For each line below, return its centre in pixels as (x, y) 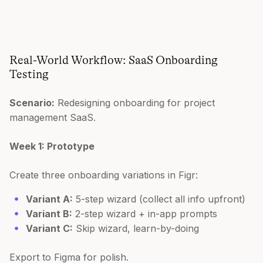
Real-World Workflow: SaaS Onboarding (114, 60)
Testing (29, 74)
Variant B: (49, 213)
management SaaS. (53, 117)
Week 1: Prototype (52, 146)
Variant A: (49, 199)
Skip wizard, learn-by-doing (136, 228)
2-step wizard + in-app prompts (145, 213)
